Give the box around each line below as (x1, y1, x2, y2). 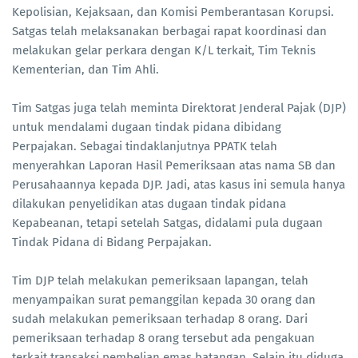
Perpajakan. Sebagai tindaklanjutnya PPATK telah (12, 139, 277, 154)
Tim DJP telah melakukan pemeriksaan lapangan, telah (12, 273, 308, 288)
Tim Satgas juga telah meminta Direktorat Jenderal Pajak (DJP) (12, 101, 346, 116)
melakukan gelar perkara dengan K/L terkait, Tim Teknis (12, 43, 316, 58)
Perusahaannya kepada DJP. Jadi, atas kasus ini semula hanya (12, 177, 345, 193)
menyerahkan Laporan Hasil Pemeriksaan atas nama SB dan (12, 158, 336, 173)
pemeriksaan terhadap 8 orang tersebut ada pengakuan (12, 331, 315, 346)
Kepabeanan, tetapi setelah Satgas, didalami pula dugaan (12, 216, 323, 231)
